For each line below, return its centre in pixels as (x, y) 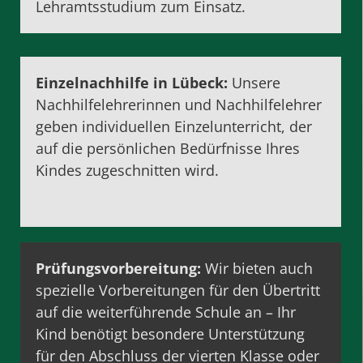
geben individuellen (105, 126)
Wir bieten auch (259, 269)
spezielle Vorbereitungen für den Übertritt (178, 290)
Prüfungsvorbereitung (117, 269)
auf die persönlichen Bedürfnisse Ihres (168, 148)
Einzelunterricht (228, 126)
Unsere (254, 82)
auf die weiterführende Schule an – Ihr (166, 312)
